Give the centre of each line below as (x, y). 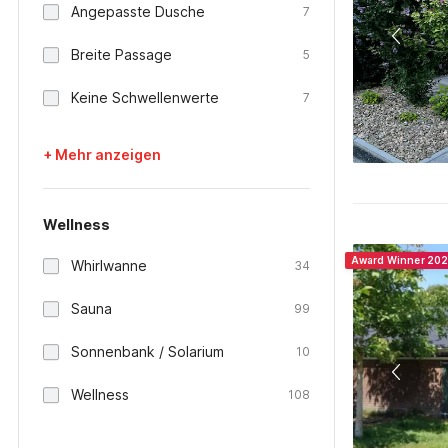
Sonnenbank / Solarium (147, 351)
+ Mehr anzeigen (102, 154)
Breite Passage (121, 54)
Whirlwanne (109, 265)
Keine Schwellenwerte (145, 97)
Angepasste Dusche (138, 11)
